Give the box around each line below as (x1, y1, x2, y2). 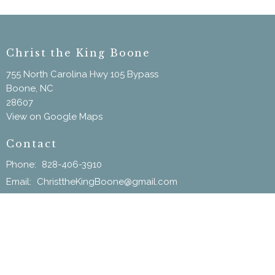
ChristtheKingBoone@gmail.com (37, 176, 177, 188)
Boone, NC (6, 82, 53, 94)
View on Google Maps (6, 110, 103, 122)
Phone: (6, 159, 39, 171)
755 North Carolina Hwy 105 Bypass (6, 68, 158, 80)
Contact (6, 137, 57, 150)
